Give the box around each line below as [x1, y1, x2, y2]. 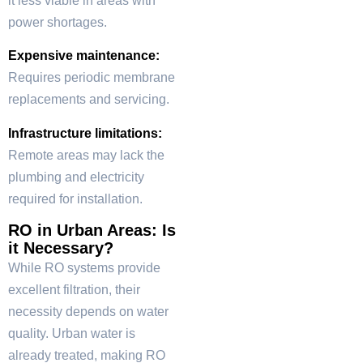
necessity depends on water [8, 305, 169, 319]
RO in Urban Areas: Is [8, 221, 176, 240]
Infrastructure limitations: [8, 126, 162, 140]
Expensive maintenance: [8, 49, 160, 63]
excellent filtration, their [8, 283, 140, 297]
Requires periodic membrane [8, 70, 175, 85]
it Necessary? [8, 239, 113, 258]
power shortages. [8, 15, 107, 30]
